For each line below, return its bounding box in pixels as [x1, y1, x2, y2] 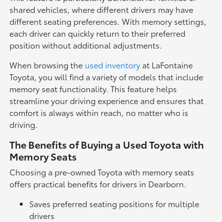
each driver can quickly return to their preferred [9, 27, 186, 39]
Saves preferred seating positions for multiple [29, 198, 200, 210]
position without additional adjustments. [9, 39, 163, 51]
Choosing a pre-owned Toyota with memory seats [9, 166, 195, 178]
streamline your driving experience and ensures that [9, 95, 204, 107]
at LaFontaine [140, 59, 193, 71]
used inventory [85, 59, 141, 71]
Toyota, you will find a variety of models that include [9, 71, 204, 83]
